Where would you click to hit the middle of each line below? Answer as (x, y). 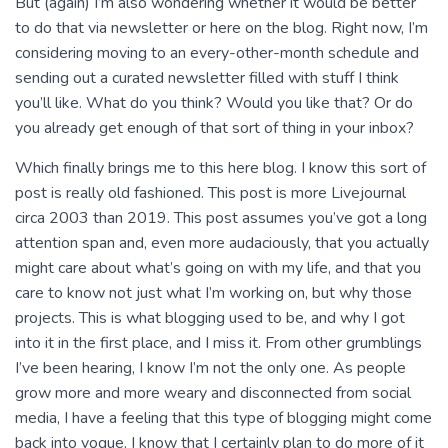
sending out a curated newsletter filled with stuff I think (207, 78)
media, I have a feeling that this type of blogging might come (223, 418)
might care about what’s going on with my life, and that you (218, 268)
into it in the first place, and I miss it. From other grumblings (218, 343)
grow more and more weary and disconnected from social (213, 393)
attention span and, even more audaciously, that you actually (222, 243)
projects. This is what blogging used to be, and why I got (210, 318)
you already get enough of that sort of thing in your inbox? (214, 128)
